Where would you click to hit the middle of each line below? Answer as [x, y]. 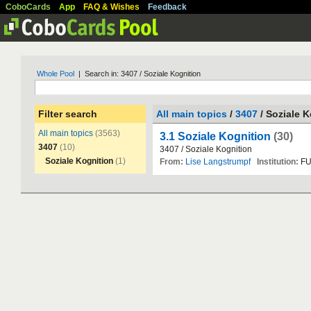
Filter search [68, 114]
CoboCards [28, 7]
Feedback [167, 7]
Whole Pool [56, 74]
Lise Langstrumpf [218, 162]
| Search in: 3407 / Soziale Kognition [137, 74]
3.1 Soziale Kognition [215, 136]
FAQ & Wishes [111, 7]
